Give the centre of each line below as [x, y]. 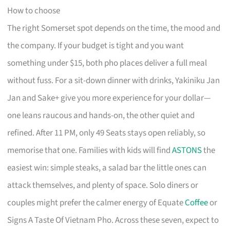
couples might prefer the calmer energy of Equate [96, 203]
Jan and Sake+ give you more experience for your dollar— [109, 98]
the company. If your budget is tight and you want [96, 46]
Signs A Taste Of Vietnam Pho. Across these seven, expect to [113, 221]
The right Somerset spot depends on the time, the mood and [114, 28]
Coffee [197, 203]
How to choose [34, 11]
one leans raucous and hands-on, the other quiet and [101, 116]
